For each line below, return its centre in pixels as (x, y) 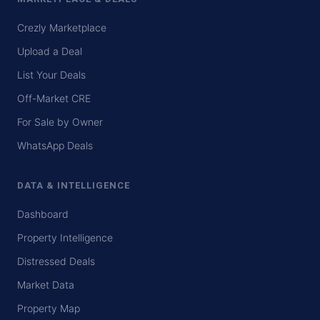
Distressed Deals (56, 261)
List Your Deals (51, 75)
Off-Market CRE (54, 99)
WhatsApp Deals (55, 146)
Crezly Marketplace (62, 28)
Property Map (49, 309)
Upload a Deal (50, 51)
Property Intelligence (65, 238)
